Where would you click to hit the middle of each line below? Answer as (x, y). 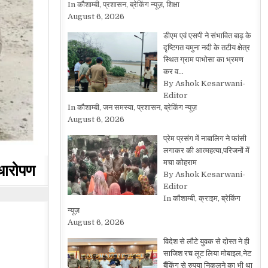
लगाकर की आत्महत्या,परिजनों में (206, 150)
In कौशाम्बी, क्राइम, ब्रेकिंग (202, 198)
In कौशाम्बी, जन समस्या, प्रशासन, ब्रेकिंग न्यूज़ (133, 107)
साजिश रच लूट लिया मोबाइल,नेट (207, 253)
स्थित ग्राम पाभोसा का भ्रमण (203, 60)
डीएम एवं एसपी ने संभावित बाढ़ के (207, 36)
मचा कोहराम (180, 162)
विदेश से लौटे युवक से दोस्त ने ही (206, 241)
